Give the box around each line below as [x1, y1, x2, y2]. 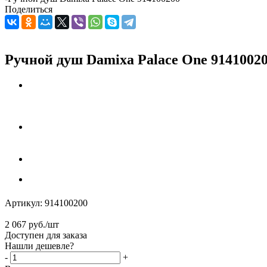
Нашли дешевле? [5, 240, 74, 251]
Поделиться [5, 4, 52, 14]
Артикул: [5, 197, 42, 208]
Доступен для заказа [5, 229, 87, 240]
